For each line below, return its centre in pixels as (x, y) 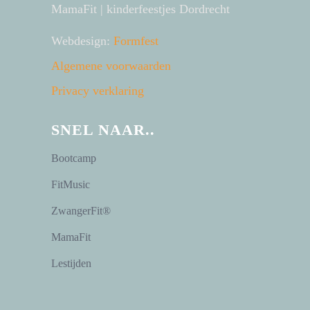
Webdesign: (82, 41)
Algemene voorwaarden (111, 66)
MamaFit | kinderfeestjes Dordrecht (140, 9)
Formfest (136, 41)
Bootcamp (74, 158)
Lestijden (71, 263)
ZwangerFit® (81, 211)
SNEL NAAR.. (103, 130)
